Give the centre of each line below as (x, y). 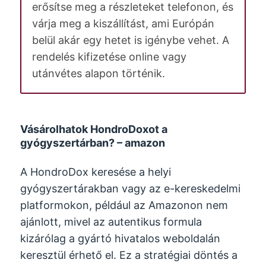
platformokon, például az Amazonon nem (124, 205)
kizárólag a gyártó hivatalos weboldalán (121, 239)
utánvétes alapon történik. (99, 74)
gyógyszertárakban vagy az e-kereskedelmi (131, 189)
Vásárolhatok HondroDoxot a (94, 129)
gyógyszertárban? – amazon (93, 143)
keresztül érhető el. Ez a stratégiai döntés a (129, 255)
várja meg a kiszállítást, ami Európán (123, 24)
